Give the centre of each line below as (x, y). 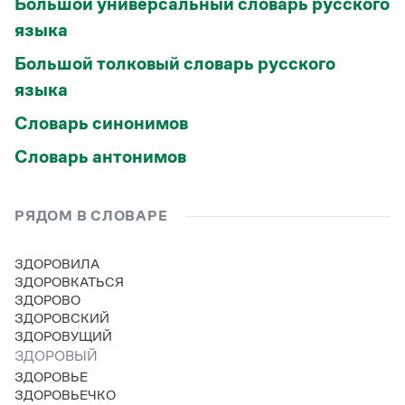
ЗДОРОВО (52, 300)
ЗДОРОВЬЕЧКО (70, 395)
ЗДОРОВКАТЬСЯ (74, 282)
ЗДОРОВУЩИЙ (68, 336)
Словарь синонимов (101, 123)
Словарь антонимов (100, 156)
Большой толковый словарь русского (175, 63)
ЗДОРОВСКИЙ (66, 318)
